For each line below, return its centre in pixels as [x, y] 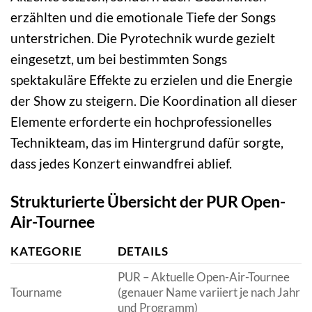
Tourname [36, 292]
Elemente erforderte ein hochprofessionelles [141, 121]
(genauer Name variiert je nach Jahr [209, 292]
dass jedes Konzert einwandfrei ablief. [121, 163]
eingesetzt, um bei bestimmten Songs [119, 58]
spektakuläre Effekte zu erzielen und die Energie [151, 79]
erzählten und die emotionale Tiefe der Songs [143, 17]
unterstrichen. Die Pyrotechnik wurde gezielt [143, 38]
